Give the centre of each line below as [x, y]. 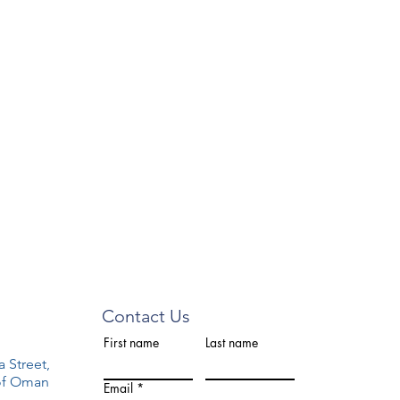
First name [131, 342]
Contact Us [146, 316]
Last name [232, 342]
